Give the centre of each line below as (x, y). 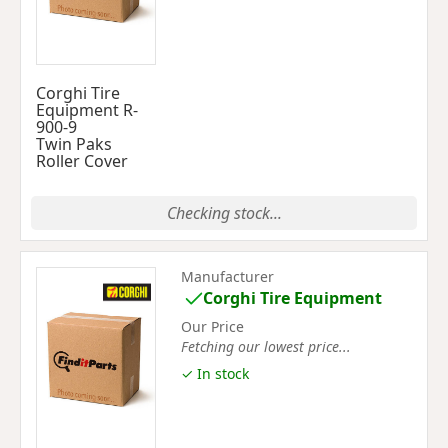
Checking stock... (224, 213)
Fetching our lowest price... (266, 346)
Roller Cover (82, 161)
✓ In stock (215, 373)
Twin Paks (74, 144)
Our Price (212, 326)
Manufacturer (227, 276)
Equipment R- (87, 110)
